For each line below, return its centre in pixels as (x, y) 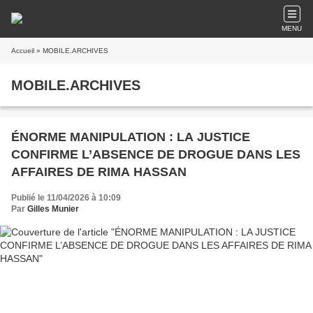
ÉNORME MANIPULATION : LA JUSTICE (131, 137)
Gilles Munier (53, 209)
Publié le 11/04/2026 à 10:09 (66, 198)
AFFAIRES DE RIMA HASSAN (99, 172)
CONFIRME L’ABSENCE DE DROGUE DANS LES (156, 154)
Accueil (23, 51)
